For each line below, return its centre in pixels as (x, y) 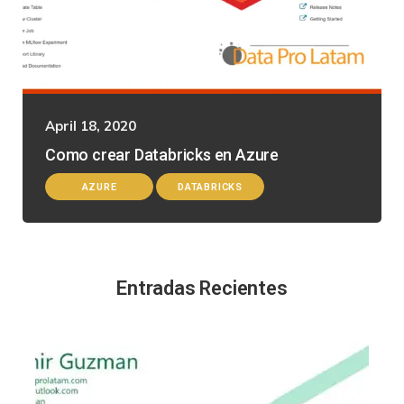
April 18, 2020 (91, 125)
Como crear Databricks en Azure (162, 154)
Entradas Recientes (202, 288)
